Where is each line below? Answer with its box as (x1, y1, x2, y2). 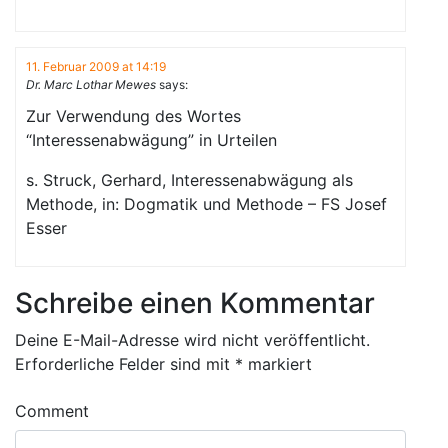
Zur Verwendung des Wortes (26, 106, 241, 126)
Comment (15, 401, 89, 421)
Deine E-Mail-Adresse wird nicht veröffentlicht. (15, 330, 370, 350)
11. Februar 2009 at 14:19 (26, 59, 166, 74)
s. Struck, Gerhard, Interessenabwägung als (26, 170, 353, 190)
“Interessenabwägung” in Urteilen (26, 130, 277, 150)
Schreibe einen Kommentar (15, 286, 375, 320)
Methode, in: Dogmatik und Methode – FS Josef (26, 194, 387, 214)
